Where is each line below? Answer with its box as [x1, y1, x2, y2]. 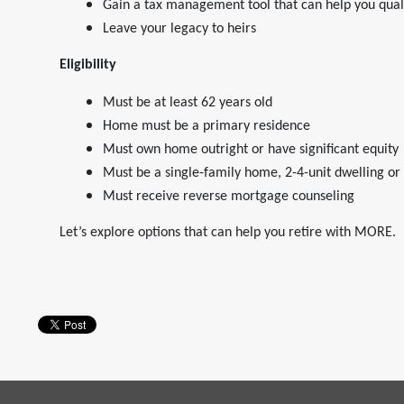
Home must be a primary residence [103, 119, 310, 133]
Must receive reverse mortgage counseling [103, 189, 354, 204]
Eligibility [60, 58, 116, 72]
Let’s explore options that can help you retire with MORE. [60, 225, 396, 240]
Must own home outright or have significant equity [103, 142, 399, 157]
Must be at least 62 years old [103, 96, 272, 110]
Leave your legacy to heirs [103, 22, 256, 36]
